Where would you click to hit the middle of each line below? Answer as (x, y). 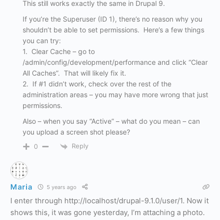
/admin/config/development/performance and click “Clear (115, 62)
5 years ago (61, 187)
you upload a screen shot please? (76, 132)
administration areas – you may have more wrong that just (115, 95)
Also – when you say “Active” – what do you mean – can (111, 121)
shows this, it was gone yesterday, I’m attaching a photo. (109, 212)
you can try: (42, 41)
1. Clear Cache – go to (59, 52)
